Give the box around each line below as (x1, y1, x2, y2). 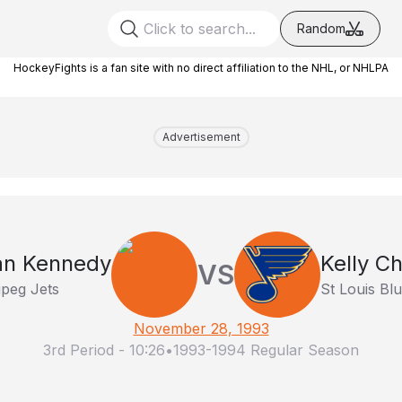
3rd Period (43, 341, 114, 359)
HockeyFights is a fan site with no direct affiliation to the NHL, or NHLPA (13, 61, 389, 74)
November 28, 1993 (133, 319, 269, 337)
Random (297, 21, 345, 36)
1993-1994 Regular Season (173, 341, 359, 359)
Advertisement (162, 130, 240, 144)
